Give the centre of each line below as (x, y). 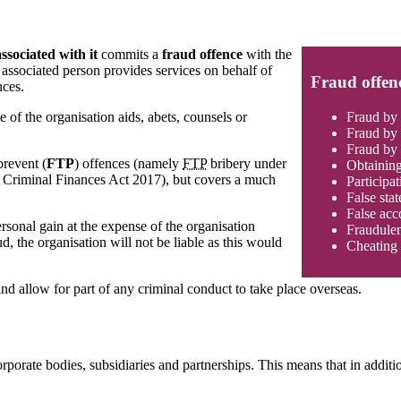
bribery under (247, 164)
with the (267, 55)
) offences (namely (128, 164)
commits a (130, 55)
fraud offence (202, 55)
